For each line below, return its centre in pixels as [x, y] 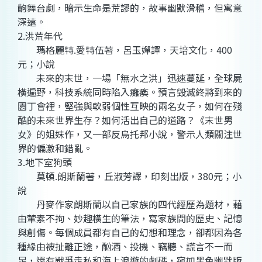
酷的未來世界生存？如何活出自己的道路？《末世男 [125, 120]
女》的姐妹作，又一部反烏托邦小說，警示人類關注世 [130, 134]
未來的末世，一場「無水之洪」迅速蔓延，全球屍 [130, 78]
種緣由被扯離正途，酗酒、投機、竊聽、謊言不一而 [125, 247]
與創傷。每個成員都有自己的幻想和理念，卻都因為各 [130, 232]
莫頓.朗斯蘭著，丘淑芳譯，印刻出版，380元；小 [130, 176]
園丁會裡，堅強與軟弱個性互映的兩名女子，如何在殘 [130, 106]
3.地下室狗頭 [45, 162]
